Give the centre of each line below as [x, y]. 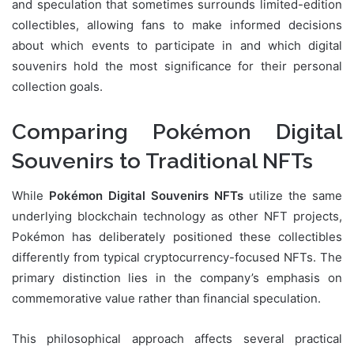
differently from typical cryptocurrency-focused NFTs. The [177, 258]
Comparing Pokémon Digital [177, 131]
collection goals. [57, 86]
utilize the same [293, 196]
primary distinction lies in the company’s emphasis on [177, 278]
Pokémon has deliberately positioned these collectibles [177, 237]
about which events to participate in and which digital [177, 45]
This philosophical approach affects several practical [177, 339]
